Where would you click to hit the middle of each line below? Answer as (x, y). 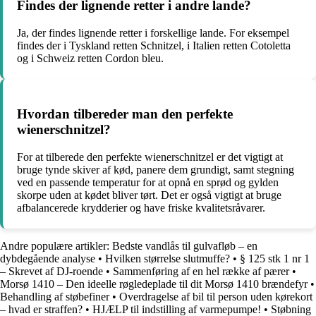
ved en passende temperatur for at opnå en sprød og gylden (148, 182)
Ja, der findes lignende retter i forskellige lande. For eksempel (153, 33)
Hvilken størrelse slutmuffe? (168, 258)
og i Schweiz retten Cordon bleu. (90, 59)
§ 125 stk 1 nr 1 (275, 258)
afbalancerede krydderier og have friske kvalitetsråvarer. (141, 207)
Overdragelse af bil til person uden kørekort (216, 296)
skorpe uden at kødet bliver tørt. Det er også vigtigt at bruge (149, 195)
